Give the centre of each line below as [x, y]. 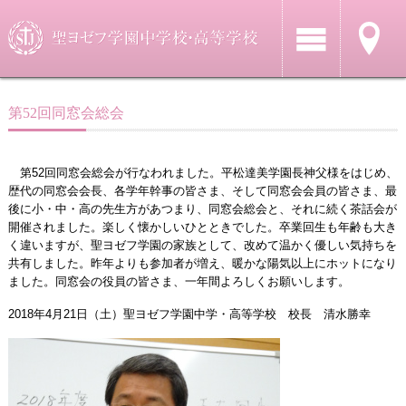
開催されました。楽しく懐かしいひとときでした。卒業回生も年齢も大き [202, 227]
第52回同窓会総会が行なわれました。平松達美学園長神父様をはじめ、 [203, 172]
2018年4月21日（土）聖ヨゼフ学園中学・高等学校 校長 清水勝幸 [189, 314]
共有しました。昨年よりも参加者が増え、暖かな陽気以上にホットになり [202, 263]
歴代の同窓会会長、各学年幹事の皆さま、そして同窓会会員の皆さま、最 [202, 190]
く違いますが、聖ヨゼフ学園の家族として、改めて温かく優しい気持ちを [202, 245]
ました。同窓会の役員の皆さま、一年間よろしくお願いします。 [179, 281]
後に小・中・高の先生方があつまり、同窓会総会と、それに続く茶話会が [202, 208]
